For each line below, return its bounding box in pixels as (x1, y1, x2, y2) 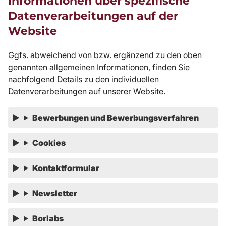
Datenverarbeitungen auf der (8, 9, 178, 23)
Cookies (32, 137, 66, 148)
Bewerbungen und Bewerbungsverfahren (32, 112, 199, 123)
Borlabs (32, 213, 64, 223)
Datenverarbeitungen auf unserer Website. (8, 86, 165, 96)
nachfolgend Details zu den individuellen (8, 74, 159, 84)
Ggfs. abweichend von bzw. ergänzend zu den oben (8, 49, 202, 60)
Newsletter (32, 188, 77, 198)
